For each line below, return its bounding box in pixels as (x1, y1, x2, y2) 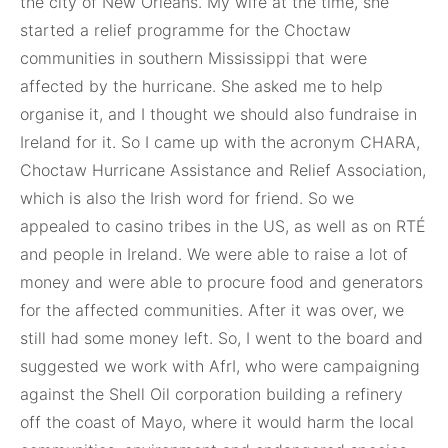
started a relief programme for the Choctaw (20, 20, 351, 41)
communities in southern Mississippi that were (20, 48, 367, 69)
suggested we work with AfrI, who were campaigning (20, 356, 420, 377)
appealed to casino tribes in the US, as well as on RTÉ (20, 216, 426, 237)
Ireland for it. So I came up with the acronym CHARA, (20, 132, 420, 153)
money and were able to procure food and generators (20, 272, 423, 293)
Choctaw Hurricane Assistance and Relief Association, (20, 160, 426, 181)
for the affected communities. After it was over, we (20, 300, 404, 321)
